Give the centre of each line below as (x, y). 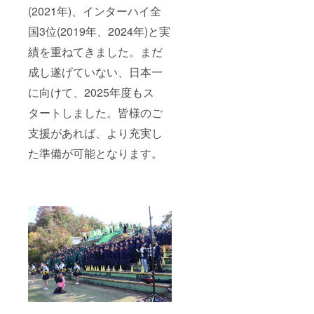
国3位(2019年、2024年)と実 (99, 32)
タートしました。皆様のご (95, 113)
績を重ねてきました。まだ (95, 52)
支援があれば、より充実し (95, 133)
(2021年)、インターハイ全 (95, 11)
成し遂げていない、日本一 (95, 72)
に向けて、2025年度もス (91, 93)
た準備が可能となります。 (95, 153)
